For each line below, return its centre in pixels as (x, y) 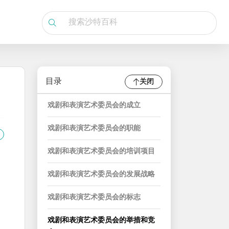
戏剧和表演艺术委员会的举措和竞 (101, 221)
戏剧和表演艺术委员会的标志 (94, 198)
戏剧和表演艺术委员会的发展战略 (101, 175)
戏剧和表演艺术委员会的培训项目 (101, 152)
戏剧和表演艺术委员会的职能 (94, 129)
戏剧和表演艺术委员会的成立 (94, 106)
